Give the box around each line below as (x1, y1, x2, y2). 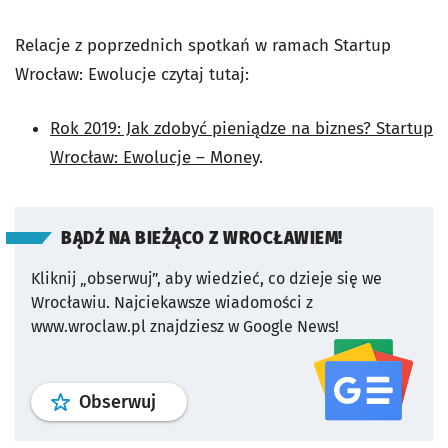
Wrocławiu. (31, 292, 110, 312)
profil (155, 389, 199, 412)
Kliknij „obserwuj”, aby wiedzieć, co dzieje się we (31, 268, 382, 288)
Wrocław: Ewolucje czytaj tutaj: (15, 63, 249, 85)
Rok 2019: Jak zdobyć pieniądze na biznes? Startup (50, 117, 433, 139)
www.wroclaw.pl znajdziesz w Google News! (31, 316, 339, 336)
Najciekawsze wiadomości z (114, 292, 313, 312)
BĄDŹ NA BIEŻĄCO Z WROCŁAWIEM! (61, 227, 343, 249)
